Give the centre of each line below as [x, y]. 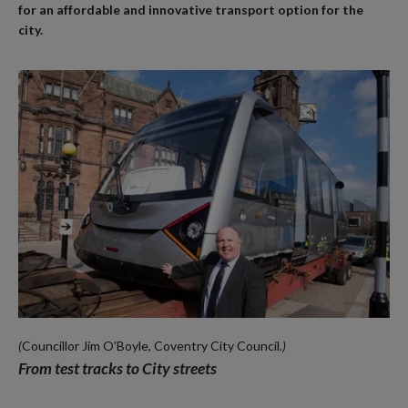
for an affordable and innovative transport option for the [191, 10]
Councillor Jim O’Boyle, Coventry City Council [151, 346]
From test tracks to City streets [117, 369]
